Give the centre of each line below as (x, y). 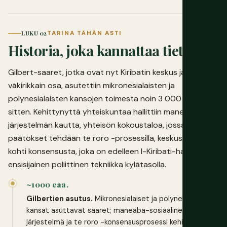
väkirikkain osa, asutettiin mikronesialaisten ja (91, 86)
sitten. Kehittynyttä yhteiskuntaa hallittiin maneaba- (105, 112)
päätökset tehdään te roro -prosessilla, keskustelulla (106, 138)
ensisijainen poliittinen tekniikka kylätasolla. (87, 165)
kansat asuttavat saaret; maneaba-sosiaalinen (106, 211)
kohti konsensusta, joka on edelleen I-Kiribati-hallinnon (108, 152)
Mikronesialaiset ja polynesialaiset (152, 199)
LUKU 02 (34, 33)
